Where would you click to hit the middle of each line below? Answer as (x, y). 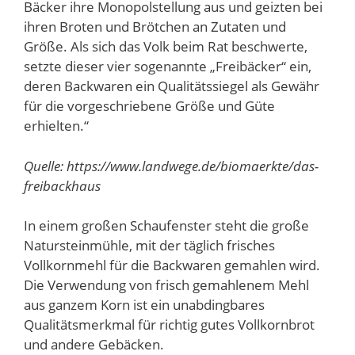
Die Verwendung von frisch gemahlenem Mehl (166, 285)
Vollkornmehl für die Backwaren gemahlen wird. (172, 265)
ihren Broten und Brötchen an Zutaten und (155, 27)
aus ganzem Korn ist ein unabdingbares (144, 305)
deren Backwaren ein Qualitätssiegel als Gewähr (172, 86)
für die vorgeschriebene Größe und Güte (149, 106)
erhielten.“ (56, 126)
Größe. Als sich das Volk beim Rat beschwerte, (166, 47)
